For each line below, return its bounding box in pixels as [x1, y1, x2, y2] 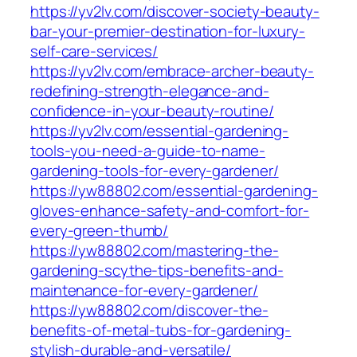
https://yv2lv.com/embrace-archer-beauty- [30, 61, 314, 82]
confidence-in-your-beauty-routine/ [30, 100, 274, 122]
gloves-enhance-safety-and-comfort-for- [30, 200, 310, 222]
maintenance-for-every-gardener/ [30, 280, 258, 301]
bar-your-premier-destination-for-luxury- [30, 21, 305, 42]
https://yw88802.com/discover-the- [30, 300, 269, 321]
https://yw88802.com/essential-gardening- [30, 180, 318, 202]
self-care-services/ [30, 41, 159, 62]
